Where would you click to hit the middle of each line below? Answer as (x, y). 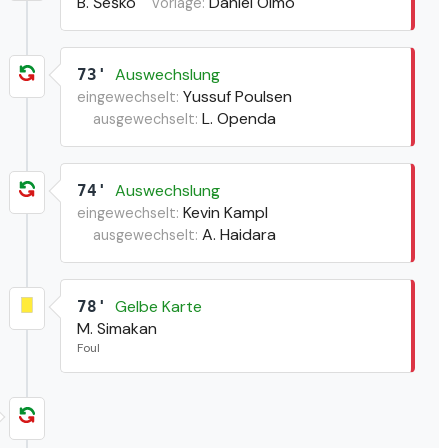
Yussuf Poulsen (237, 96)
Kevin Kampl (225, 212)
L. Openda (238, 118)
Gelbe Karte (158, 306)
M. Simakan (116, 328)
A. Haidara (238, 234)
